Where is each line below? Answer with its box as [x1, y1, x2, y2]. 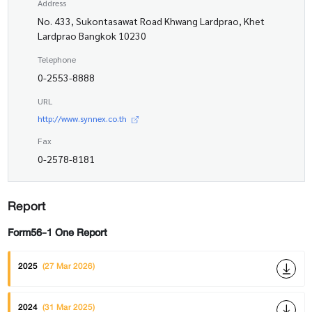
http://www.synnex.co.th [37, 113, 127, 125]
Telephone [37, 54, 76, 65]
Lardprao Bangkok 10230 [37, 29, 146, 42]
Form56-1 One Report [7, 224, 107, 242]
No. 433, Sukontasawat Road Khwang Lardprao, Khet [37, 15, 265, 28]
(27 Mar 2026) [42, 258, 95, 273]
